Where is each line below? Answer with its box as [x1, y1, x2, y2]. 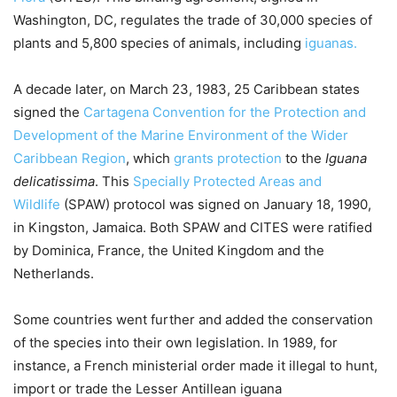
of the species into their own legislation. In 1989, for [13, 333, 338, 351]
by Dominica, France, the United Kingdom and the [13, 241, 324, 259]
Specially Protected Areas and [133, 172, 322, 190]
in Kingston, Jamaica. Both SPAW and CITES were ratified [13, 218, 372, 236]
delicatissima [13, 172, 95, 190]
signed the [13, 103, 83, 121]
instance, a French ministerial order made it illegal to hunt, [13, 356, 378, 374]
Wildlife [13, 195, 60, 213]
